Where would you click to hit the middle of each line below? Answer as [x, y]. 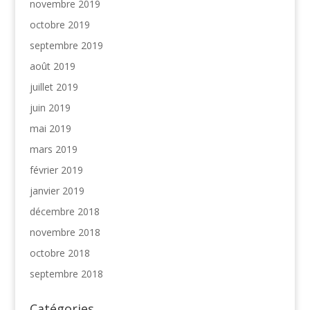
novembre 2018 [65, 232]
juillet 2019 [54, 86]
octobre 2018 [60, 253]
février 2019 [56, 170]
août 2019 [52, 66]
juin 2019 [50, 107]
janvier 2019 [57, 190]
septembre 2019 [66, 45]
